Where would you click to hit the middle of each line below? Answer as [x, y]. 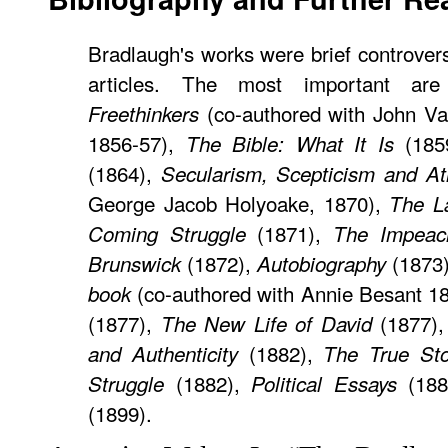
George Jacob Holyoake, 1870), [239, 203]
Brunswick [134, 264]
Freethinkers [143, 114]
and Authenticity [163, 354]
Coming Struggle [167, 234]
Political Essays [324, 384]
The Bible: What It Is [289, 144]
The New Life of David [266, 324]
